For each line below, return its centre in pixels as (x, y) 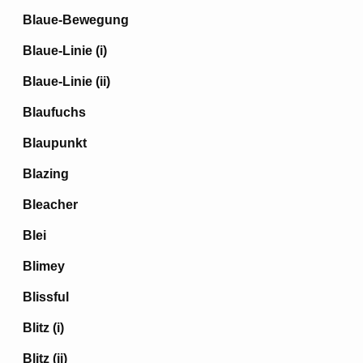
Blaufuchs (54, 112)
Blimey (44, 266)
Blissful (46, 297)
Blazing (46, 174)
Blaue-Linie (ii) (66, 81)
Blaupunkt (55, 143)
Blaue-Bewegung (76, 20)
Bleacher (50, 205)
